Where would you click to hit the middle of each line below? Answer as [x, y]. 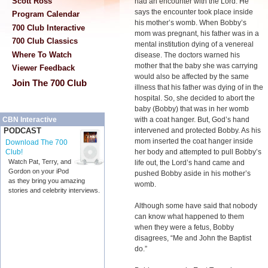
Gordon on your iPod [39, 171]
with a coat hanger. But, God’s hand [192, 120]
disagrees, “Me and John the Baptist [193, 238]
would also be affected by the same [192, 77]
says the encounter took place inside [194, 12]
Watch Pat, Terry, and [40, 162]
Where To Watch [42, 54]
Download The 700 [36, 143]
